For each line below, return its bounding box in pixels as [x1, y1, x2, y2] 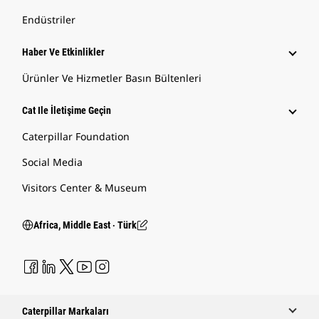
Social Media [22, 155, 83, 169]
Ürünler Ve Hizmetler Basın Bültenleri [22, 71, 202, 85]
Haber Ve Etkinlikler [22, 46, 105, 58]
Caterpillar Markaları [22, 305, 109, 318]
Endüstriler [22, 13, 75, 27]
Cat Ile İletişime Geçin [22, 105, 111, 117]
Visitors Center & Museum [22, 181, 147, 195]
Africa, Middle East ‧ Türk [33, 219, 137, 231]
